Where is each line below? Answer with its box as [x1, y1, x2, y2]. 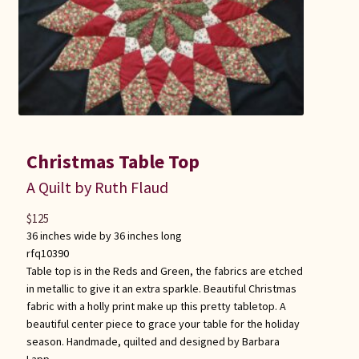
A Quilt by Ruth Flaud [26, 176, 168, 197]
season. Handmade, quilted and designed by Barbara [26, 333, 280, 349]
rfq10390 [26, 245, 69, 260]
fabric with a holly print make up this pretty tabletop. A [26, 298, 286, 313]
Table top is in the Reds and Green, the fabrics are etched [26, 263, 303, 278]
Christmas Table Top [26, 148, 200, 174]
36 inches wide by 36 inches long [26, 228, 182, 243]
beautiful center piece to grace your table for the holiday [26, 316, 300, 331]
